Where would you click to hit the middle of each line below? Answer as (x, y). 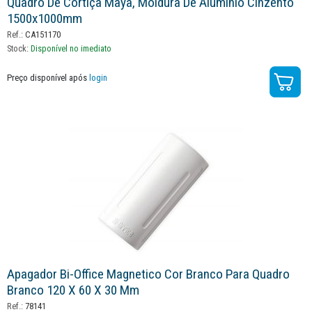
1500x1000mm (45, 18)
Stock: (19, 48)
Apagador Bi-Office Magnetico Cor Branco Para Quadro (148, 274)
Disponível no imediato (71, 48)
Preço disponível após (48, 77)
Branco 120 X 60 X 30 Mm (73, 290)
